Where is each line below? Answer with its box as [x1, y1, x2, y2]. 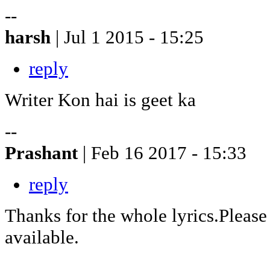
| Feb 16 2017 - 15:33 [83, 142, 246, 163]
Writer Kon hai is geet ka [5, 89, 196, 110]
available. [5, 226, 79, 248]
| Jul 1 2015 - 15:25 [55, 26, 204, 48]
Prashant [5, 142, 83, 163]
